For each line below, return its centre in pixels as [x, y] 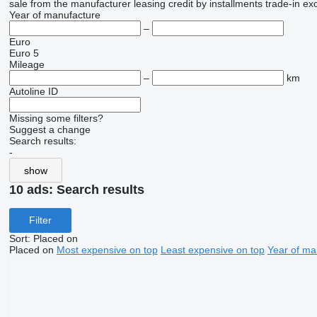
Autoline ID [33, 91]
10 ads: [33, 190]
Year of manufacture [54, 15]
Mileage [27, 64]
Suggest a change [50, 129]
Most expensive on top [107, 249]
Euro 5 [24, 53]
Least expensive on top [212, 249]
